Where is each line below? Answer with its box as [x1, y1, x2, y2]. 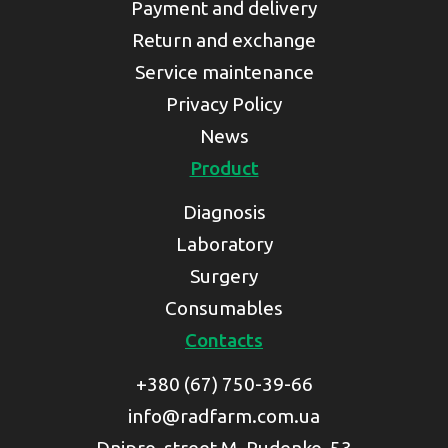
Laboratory [175, 233, 273, 255]
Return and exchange [132, 29, 316, 51]
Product [189, 157, 259, 179]
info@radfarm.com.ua [128, 405, 320, 427]
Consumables [165, 297, 283, 319]
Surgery [190, 265, 258, 287]
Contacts [185, 329, 263, 351]
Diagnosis [182, 201, 266, 223]
